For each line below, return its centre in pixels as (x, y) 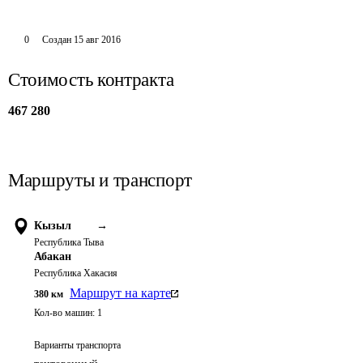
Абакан (53, 256)
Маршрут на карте (120, 293)
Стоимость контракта (91, 80)
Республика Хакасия (76, 273)
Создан (56, 40)
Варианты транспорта (77, 345)
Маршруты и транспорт (100, 180)
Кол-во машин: (64, 313)
